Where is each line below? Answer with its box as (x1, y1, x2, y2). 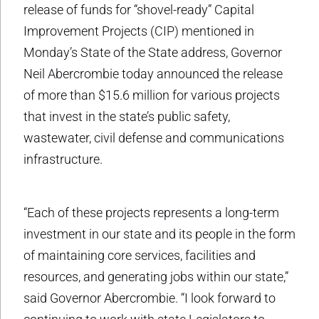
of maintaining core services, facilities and (23, 247, 256, 263)
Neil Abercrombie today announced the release (23, 66, 283, 81)
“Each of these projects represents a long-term (23, 204, 279, 220)
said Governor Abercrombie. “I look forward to (23, 290, 276, 305)
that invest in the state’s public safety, (23, 108, 230, 124)
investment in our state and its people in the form (23, 226, 296, 241)
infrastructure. (23, 151, 103, 167)
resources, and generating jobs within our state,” (23, 268, 288, 284)
